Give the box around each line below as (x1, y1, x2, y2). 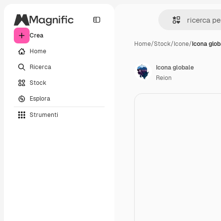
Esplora (30, 94, 50, 103)
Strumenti (30, 110, 58, 119)
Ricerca (30, 63, 51, 71)
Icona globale (156, 64, 194, 72)
